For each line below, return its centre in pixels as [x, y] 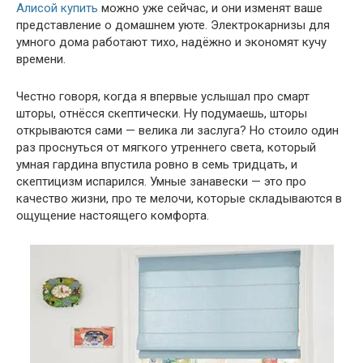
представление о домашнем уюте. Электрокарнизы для [173, 25]
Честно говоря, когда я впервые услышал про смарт [163, 96]
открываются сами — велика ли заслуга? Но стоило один [177, 130]
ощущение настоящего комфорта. [113, 216]
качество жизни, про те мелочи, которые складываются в [179, 199]
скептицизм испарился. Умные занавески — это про [161, 181]
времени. [41, 59]
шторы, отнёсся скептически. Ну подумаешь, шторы [162, 113]
